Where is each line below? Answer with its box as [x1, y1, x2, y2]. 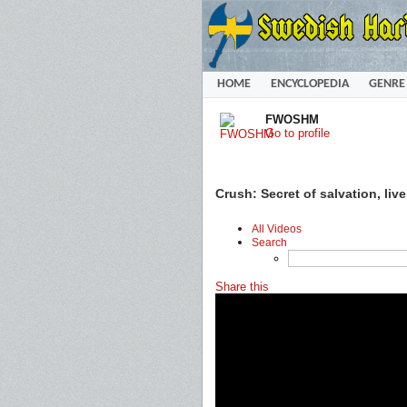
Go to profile [265, 126, 330, 140]
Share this [215, 280, 269, 293]
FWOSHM [265, 113, 319, 126]
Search [252, 236, 287, 249]
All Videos [252, 223, 302, 235]
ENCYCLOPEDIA [270, 76, 349, 91]
